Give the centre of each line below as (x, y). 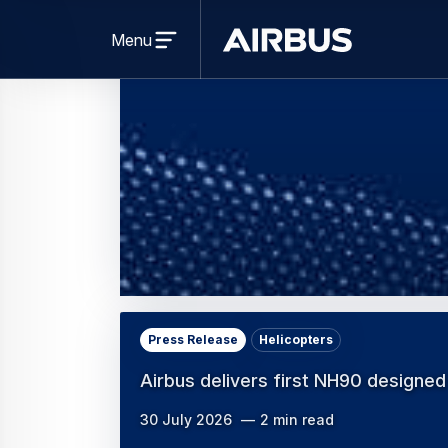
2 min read (297, 420)
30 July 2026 (186, 420)
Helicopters (296, 340)
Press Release (193, 340)
